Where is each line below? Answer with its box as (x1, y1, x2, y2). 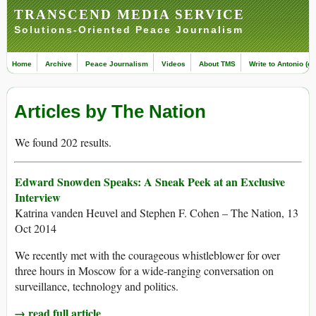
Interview (15, 189, 61, 206)
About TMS (199, 60, 236, 68)
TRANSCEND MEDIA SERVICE (14, 7, 245, 22)
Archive (45, 60, 72, 68)
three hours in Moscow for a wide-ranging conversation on (15, 263, 274, 279)
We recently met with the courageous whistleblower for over (15, 248, 280, 263)
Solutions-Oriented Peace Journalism (14, 24, 243, 35)
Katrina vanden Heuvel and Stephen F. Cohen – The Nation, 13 (15, 205, 298, 221)
